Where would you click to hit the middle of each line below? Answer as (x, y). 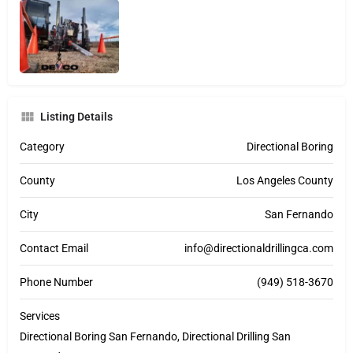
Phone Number (56, 282)
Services (40, 316)
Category (42, 147)
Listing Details (76, 117)
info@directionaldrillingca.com (259, 249)
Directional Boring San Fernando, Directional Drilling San (155, 337)
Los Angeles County (285, 181)
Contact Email (54, 249)
